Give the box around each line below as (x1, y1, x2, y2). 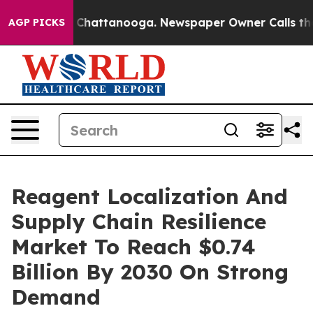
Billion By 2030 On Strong (11, 259, 289, 285)
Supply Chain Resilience (11, 208, 266, 235)
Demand (11, 284, 101, 310)
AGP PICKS (8, 16, 65, 29)
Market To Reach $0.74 (11, 233, 256, 260)
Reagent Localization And (11, 183, 288, 210)
